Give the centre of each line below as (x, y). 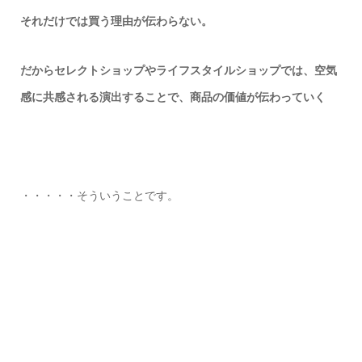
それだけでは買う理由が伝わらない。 (116, 21)
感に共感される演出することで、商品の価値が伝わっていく (173, 97)
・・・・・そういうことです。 (99, 196)
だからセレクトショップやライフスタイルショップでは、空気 (178, 71)
